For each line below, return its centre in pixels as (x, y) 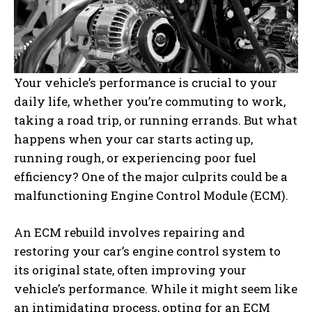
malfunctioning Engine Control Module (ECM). (153, 195)
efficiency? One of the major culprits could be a (151, 176)
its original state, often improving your (130, 270)
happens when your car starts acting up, (133, 139)
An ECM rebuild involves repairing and (130, 232)
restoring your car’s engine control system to (147, 251)
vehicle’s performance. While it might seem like (156, 288)
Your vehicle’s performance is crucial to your (146, 82)
